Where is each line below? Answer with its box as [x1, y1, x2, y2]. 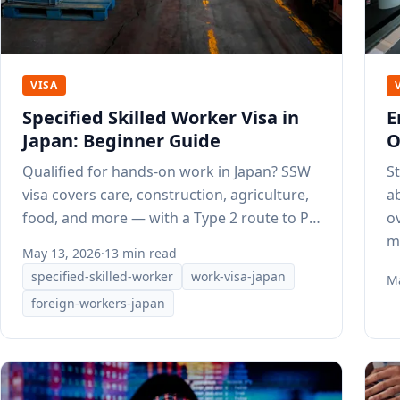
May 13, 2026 [22, 245, 101, 262]
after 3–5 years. [22, 231, 126, 252]
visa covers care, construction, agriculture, [22, 185, 309, 205]
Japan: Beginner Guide [22, 129, 221, 154]
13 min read [104, 245, 177, 262]
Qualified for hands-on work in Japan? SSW [22, 162, 311, 182]
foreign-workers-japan [31, 294, 166, 312]
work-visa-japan [191, 268, 287, 286]
